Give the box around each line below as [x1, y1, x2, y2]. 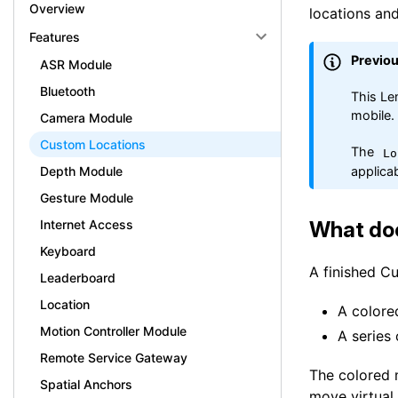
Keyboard [40, 243, 96, 259]
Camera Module [40, 110, 132, 125]
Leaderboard [40, 270, 115, 285]
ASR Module [40, 57, 112, 72]
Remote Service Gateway [40, 350, 187, 365]
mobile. [351, 107, 395, 123]
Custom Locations [40, 137, 146, 152]
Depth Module [40, 163, 123, 179]
